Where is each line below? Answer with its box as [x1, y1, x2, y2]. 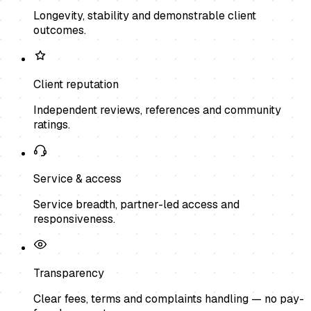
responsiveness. [33, 211, 115, 226]
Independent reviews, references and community [33, 102, 281, 117]
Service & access [33, 171, 121, 186]
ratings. [33, 117, 70, 132]
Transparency [33, 265, 104, 280]
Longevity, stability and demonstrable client [33, 8, 256, 23]
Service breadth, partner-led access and [33, 196, 239, 212]
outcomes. [33, 22, 86, 37]
